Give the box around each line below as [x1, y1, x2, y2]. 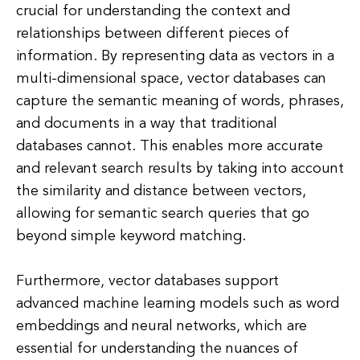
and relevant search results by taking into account [16, 162, 344, 176]
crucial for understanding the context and [16, 4, 290, 18]
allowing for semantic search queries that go [16, 207, 309, 221]
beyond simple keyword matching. [16, 229, 246, 243]
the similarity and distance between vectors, [16, 184, 306, 198]
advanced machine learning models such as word [16, 297, 339, 311]
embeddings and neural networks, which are [16, 319, 307, 333]
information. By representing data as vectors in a [16, 49, 334, 63]
